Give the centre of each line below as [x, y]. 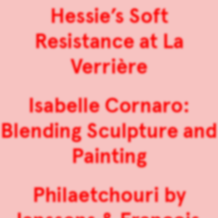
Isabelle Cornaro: [109, 106]
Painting [109, 156]
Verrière [109, 67]
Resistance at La [109, 42]
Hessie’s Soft [109, 16]
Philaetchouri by [109, 195]
